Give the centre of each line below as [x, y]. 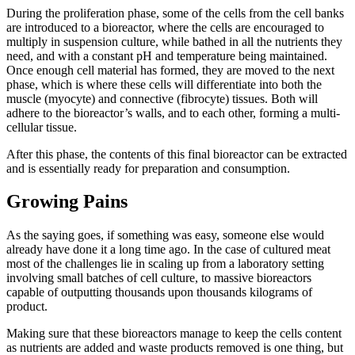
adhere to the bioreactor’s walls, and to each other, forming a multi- [173, 113]
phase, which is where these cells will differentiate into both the [164, 84]
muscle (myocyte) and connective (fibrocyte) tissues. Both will [162, 98]
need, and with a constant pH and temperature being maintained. [167, 55]
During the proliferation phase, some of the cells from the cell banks [175, 13]
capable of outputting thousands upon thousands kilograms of [159, 292]
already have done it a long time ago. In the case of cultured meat [168, 250]
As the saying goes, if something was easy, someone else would [165, 235]
